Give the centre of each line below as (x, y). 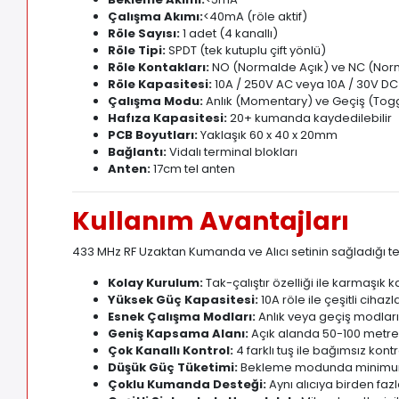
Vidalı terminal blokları (232, 152)
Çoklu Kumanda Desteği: (187, 385)
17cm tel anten (193, 169)
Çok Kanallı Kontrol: (171, 351)
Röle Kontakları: (159, 68)
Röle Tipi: (137, 51)
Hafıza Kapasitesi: (168, 118)
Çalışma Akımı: (156, 17)
